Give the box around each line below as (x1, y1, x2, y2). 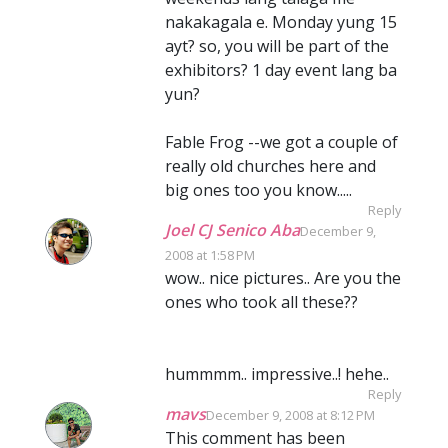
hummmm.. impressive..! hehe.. (165, 363, 389, 385)
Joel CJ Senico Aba (165, 219, 300, 241)
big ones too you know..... (165, 179, 352, 201)
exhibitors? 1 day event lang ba (165, 59, 397, 81)
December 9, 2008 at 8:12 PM (206, 406, 375, 424)
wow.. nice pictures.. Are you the (165, 267, 401, 289)
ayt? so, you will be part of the (165, 35, 389, 57)
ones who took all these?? (165, 291, 358, 313)
